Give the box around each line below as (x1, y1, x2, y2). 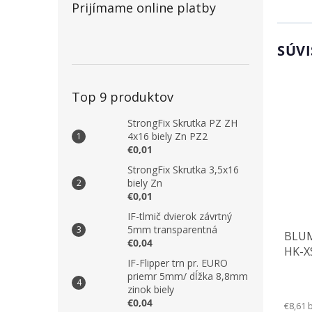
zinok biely (127, 283, 174, 296)
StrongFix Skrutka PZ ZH (127, 116, 237, 130)
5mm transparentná (127, 223, 217, 236)
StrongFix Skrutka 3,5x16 (127, 163, 239, 176)
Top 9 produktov (72, 88, 173, 105)
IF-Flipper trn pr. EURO (127, 256, 228, 270)
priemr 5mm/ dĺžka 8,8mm (127, 270, 248, 283)
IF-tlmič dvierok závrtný (127, 210, 232, 223)
